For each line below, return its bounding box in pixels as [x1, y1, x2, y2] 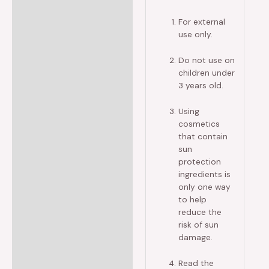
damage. [178, 231, 213, 243]
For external [178, 16, 226, 27]
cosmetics [178, 118, 220, 129]
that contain [178, 130, 228, 142]
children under [178, 67, 235, 78]
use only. [178, 28, 213, 40]
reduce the [178, 206, 222, 217]
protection [178, 156, 222, 167]
